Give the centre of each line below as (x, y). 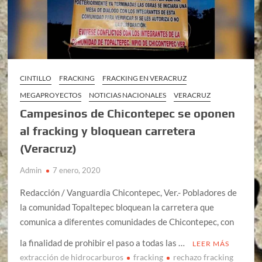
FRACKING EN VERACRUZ (145, 78)
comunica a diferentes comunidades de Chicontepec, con (127, 221)
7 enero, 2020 (77, 170)
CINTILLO (36, 78)
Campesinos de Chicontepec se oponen (128, 113)
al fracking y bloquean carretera (108, 130)
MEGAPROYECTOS (51, 95)
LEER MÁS (211, 243)
